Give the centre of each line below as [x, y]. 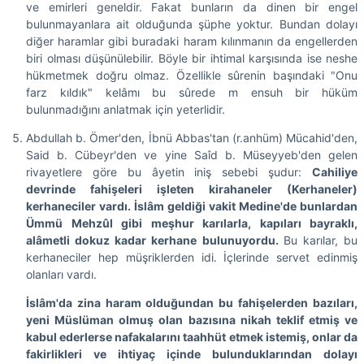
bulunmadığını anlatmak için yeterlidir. [126, 109]
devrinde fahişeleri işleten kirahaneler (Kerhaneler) [192, 188]
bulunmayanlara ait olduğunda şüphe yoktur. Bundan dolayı [192, 24]
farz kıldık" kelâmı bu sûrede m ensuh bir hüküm [192, 92]
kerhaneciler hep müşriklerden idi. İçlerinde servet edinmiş [192, 257]
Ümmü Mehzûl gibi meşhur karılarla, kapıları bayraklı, [192, 223]
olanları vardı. [61, 274]
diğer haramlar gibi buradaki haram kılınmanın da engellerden [192, 41]
